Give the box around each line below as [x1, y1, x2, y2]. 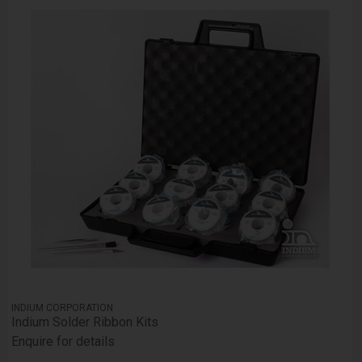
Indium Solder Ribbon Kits [11, 314, 159, 330]
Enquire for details [11, 334, 116, 350]
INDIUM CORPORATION [11, 302, 114, 314]
